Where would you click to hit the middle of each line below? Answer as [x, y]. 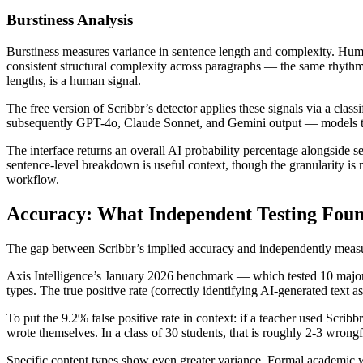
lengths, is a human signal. [74, 81]
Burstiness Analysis [70, 20]
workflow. [33, 180]
